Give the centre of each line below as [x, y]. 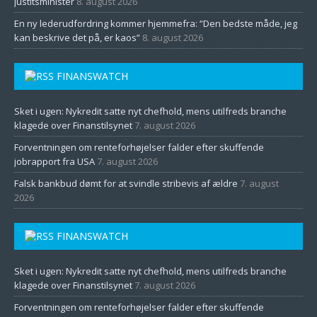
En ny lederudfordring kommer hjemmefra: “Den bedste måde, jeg [156, 23]
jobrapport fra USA [54, 161]
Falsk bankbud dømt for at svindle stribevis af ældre [126, 183]
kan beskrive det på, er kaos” [77, 38]
